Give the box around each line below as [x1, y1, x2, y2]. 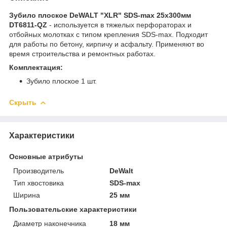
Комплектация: [9, 63, 63, 71]
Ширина [13, 191, 40, 199]
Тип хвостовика [13, 178, 64, 187]
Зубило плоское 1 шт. [26, 77, 97, 85]
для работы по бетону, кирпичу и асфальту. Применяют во [9, 40, 204, 48]
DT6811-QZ [9, 20, 47, 29]
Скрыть [9, 98, 36, 106]
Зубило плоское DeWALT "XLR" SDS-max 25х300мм [9, 11, 191, 19]
